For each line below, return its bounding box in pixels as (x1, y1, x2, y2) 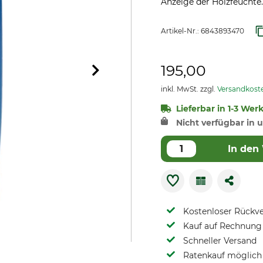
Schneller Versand (183, 235, 257, 246)
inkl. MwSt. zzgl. (161, 85, 217, 93)
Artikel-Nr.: (161, 26, 201, 35)
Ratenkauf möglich (183, 250, 262, 261)
